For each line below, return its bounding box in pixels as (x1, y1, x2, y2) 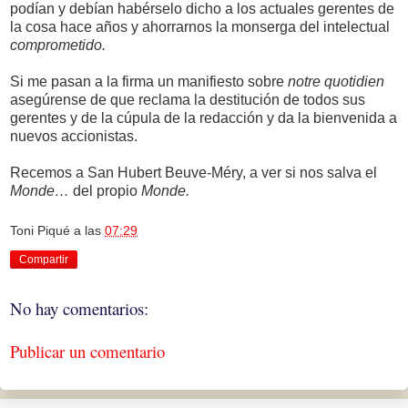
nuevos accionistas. (10, 128, 138, 145)
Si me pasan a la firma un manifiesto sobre (10, 74, 288, 90)
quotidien (324, 74, 384, 90)
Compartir (19, 252, 68, 266)
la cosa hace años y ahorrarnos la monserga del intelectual (10, 19, 390, 36)
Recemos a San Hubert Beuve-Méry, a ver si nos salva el (10, 165, 377, 181)
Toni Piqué (10, 222, 70, 238)
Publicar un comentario (10, 340, 165, 362)
